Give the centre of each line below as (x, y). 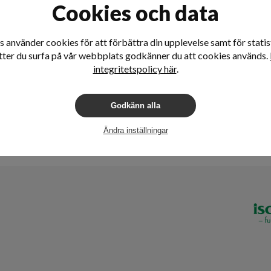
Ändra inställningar (135, 130)
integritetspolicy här (135, 69)
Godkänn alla (135, 106)
